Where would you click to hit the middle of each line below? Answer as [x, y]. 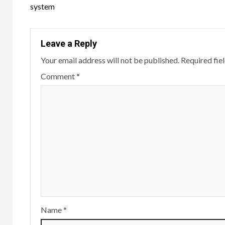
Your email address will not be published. [110, 60]
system [42, 6]
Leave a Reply [69, 43]
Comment [59, 76]
